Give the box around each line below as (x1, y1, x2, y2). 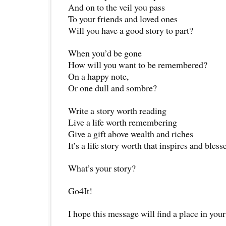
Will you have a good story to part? (68, 24, 193, 36)
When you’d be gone (68, 46, 142, 59)
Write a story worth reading (68, 104, 166, 117)
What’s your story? (68, 161, 136, 174)
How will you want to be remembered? (68, 58, 207, 71)
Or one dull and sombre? (68, 81, 157, 94)
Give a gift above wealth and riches (68, 127, 193, 140)
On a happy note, (68, 70, 129, 82)
